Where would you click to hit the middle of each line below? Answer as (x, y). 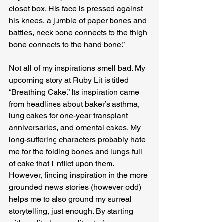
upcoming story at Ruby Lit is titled (70, 80)
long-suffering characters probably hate (78, 139)
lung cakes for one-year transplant (69, 116)
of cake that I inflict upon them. (62, 163)
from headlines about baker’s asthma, (75, 104)
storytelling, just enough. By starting (72, 211)
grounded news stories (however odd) (76, 187)
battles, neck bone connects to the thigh (79, 32)
